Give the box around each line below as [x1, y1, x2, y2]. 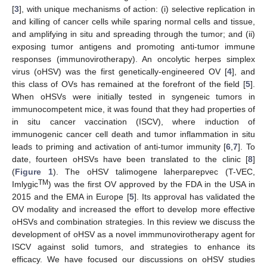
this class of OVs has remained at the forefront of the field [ [12, 79, 246, 89]
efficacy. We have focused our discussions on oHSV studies [12, 254, 255, 264]
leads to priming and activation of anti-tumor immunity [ [12, 141, 226, 151]
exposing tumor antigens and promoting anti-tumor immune [12, 41, 255, 51]
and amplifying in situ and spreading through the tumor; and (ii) [12, 29, 255, 39]
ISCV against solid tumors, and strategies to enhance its [12, 241, 255, 252]
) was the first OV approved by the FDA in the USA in [48, 179, 255, 189]
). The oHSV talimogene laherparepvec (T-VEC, [52, 166, 256, 176]
